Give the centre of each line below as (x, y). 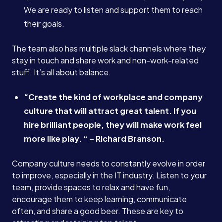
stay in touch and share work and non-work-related (105, 60)
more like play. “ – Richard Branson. (94, 139)
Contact (111, 129)
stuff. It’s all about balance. (61, 72)
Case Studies (111, 28)
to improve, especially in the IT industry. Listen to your (109, 175)
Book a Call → (111, 168)
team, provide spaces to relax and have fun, (91, 187)
